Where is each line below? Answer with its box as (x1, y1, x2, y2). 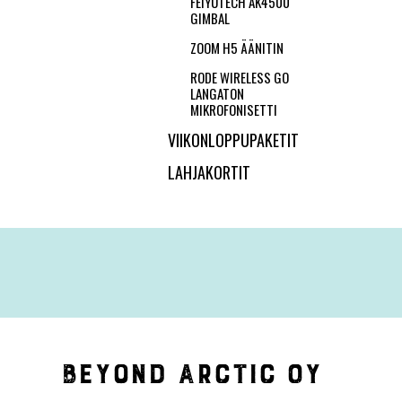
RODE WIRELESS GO (190, 67, 289, 87)
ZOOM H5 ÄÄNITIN (190, 38, 284, 57)
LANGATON (190, 83, 244, 103)
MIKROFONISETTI (190, 100, 277, 119)
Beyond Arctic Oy (60, 356, 322, 390)
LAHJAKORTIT (168, 161, 250, 184)
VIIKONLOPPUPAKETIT (168, 128, 299, 152)
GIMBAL (190, 8, 230, 28)
